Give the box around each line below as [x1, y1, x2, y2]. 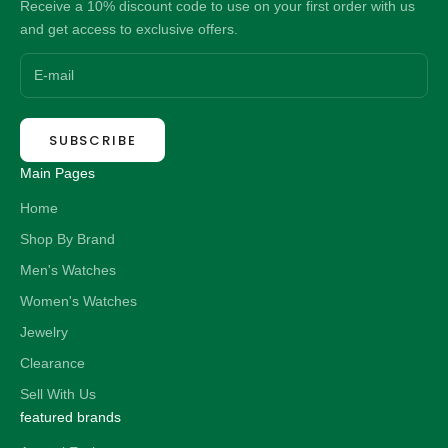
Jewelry [20, 324, 68, 341]
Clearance [20, 355, 85, 372]
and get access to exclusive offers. [20, 20, 238, 37]
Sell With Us [20, 386, 96, 403]
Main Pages [20, 165, 95, 182]
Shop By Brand [20, 231, 115, 248]
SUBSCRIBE [49, 130, 137, 150]
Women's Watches [20, 293, 137, 310]
